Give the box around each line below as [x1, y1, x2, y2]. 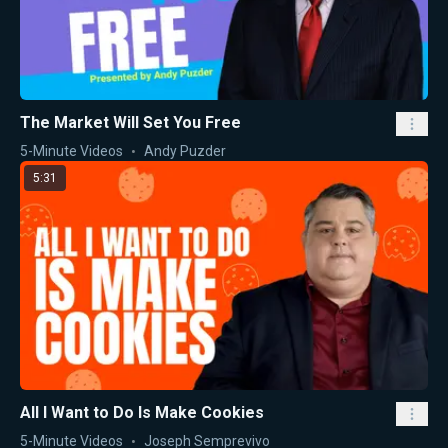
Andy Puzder [144, 142, 226, 159]
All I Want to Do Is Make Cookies [20, 403, 264, 423]
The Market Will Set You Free [20, 112, 241, 132]
